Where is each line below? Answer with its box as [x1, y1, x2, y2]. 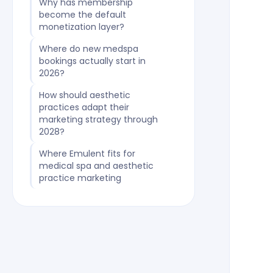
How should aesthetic [38, 89, 130, 101]
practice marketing [38, 172, 121, 184]
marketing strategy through [38, 113, 158, 126]
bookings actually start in [38, 55, 146, 67]
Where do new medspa [38, 43, 138, 55]
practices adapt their [38, 101, 129, 113]
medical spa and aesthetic [38, 160, 154, 172]
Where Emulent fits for [38, 147, 135, 160]
